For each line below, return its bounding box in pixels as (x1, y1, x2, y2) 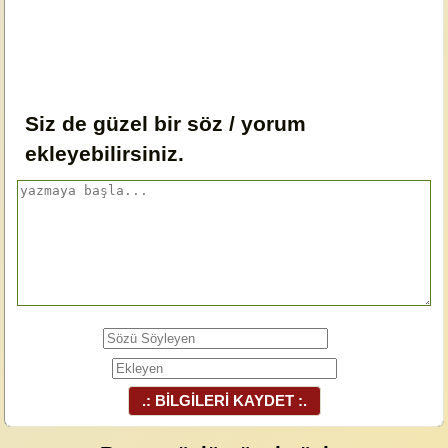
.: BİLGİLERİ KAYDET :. (133, 392, 315, 409)
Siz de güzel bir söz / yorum (24, 112, 306, 135)
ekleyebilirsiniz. (24, 142, 184, 165)
